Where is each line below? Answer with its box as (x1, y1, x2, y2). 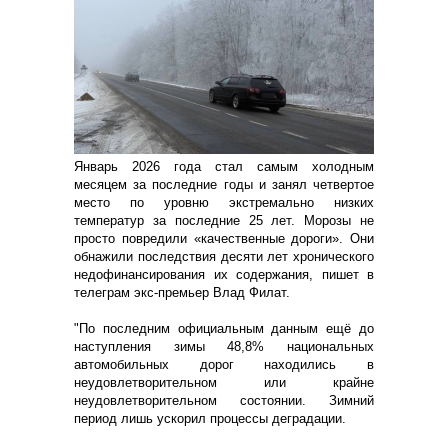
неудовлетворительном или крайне (74, 374, 374, 390)
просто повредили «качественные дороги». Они (74, 230, 374, 246)
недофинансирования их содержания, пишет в (74, 266, 374, 282)
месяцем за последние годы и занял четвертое (74, 176, 374, 192)
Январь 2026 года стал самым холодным (74, 158, 374, 174)
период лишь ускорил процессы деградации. (74, 410, 346, 426)
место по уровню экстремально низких (74, 194, 374, 210)
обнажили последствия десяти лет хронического (74, 248, 374, 264)
